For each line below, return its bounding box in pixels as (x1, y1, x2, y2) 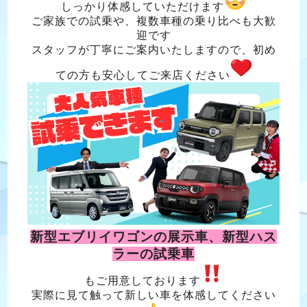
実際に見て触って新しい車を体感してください (31, 288, 276, 301)
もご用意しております (84, 274, 201, 286)
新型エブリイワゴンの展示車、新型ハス (30, 229, 277, 244)
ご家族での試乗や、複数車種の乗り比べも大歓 (31, 15, 276, 27)
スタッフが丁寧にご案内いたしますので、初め (31, 44, 276, 56)
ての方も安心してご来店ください (55, 69, 230, 82)
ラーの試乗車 (112, 246, 195, 261)
